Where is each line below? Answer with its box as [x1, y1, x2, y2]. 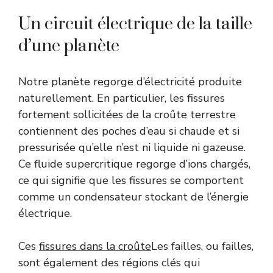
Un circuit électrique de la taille [18, 13, 252, 35]
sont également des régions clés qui [18, 255, 200, 270]
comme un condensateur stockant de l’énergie [18, 189, 249, 204]
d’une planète [18, 35, 119, 57]
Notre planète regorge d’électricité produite [18, 74, 242, 89]
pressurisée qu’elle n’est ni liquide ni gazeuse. [18, 140, 246, 155]
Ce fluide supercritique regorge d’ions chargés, [18, 156, 250, 171]
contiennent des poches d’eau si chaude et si [18, 123, 239, 138]
